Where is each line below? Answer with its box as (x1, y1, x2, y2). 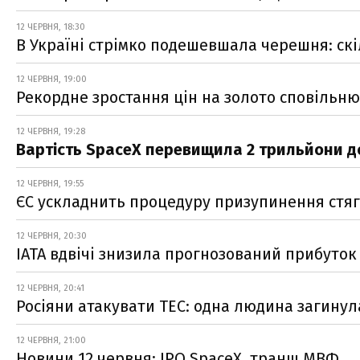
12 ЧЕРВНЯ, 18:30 (16, 21, 85, 32)
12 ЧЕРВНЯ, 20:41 (16, 282, 84, 293)
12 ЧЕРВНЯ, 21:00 (16, 334, 86, 346)
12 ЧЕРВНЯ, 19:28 (16, 125, 85, 137)
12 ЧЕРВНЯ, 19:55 (16, 178, 84, 189)
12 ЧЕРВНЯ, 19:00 (16, 73, 87, 84)
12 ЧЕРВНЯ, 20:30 (16, 230, 87, 241)
